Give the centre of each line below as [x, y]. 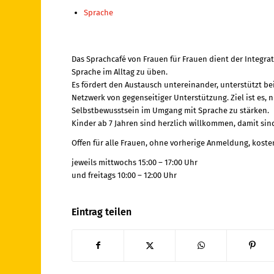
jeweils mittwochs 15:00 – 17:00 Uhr [135, 163]
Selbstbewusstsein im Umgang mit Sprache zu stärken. [171, 111]
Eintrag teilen [102, 212]
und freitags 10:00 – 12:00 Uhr [124, 176]
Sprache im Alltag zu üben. [120, 72]
